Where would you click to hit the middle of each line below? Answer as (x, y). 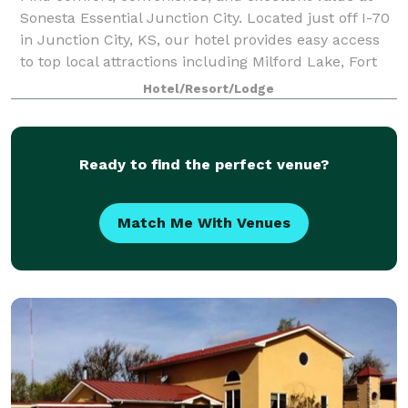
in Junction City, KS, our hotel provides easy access (200, 39)
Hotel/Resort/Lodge (209, 88)
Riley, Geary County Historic (117, 83)
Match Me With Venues (204, 222)
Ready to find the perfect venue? (204, 164)
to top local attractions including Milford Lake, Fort (199, 61)
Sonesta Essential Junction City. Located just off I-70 (205, 17)
